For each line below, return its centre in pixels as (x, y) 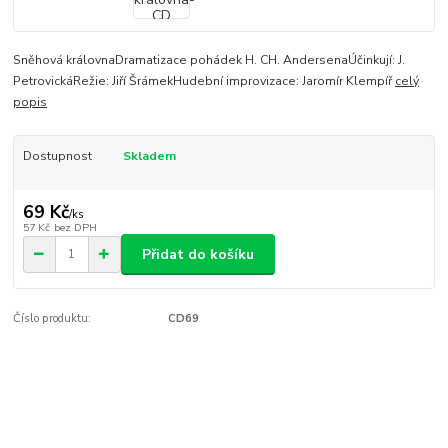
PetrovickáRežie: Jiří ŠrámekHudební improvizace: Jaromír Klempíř (204, 80)
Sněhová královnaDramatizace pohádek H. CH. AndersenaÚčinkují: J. (209, 59)
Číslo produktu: (52, 319)
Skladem (149, 155)
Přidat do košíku (198, 254)
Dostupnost (57, 155)
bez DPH (75, 228)
